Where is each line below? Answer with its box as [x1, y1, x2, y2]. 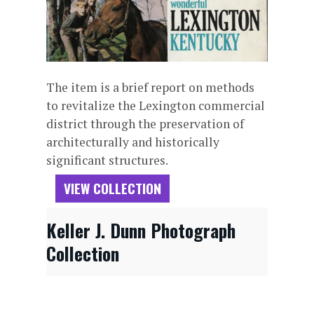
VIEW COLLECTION [63, 178, 161, 199]
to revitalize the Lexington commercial [46, 97, 265, 114]
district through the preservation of [46, 116, 244, 132]
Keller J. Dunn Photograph [46, 217, 235, 244]
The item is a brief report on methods [46, 79, 254, 96]
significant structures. [46, 152, 168, 169]
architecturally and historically [46, 134, 219, 151]
